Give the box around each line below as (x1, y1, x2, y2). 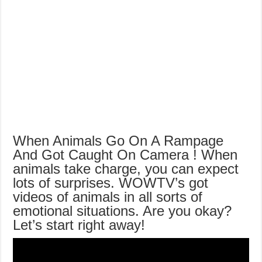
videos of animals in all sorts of (13, 188, 203, 205)
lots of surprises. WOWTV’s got (13, 174, 209, 191)
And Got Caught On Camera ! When (13, 146, 238, 163)
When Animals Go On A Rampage (13, 132, 224, 149)
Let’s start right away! (13, 216, 146, 233)
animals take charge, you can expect (13, 160, 239, 177)
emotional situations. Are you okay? (13, 202, 232, 219)
